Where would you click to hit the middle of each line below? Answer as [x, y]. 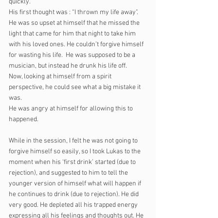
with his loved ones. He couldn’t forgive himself [77, 45]
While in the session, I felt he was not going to [74, 141]
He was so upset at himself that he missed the [75, 23]
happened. [24, 119]
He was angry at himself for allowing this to [72, 109]
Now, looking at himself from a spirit [61, 77]
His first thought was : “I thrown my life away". [74, 12]
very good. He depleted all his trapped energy [74, 205]
